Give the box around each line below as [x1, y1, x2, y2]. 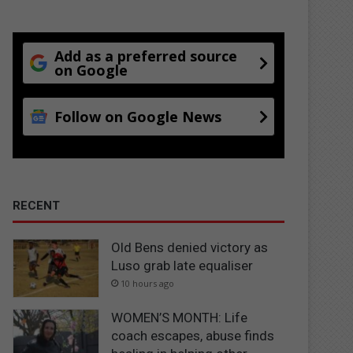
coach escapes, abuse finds [111, 328, 275, 344]
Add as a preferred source [54, 46, 238, 65]
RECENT [13, 198, 61, 213]
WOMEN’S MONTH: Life [111, 310, 248, 326]
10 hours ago [121, 277, 175, 289]
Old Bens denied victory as [111, 239, 269, 255]
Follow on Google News [54, 106, 222, 126]
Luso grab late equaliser [111, 257, 254, 273]
